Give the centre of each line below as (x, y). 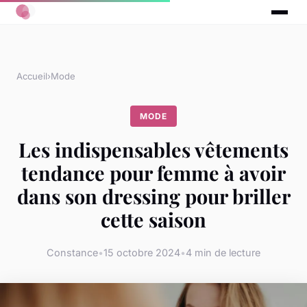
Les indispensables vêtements (153, 150)
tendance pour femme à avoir (153, 173)
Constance (72, 252)
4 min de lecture (223, 252)
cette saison (153, 220)
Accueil (32, 76)
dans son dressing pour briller (153, 196)
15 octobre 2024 (142, 252)
